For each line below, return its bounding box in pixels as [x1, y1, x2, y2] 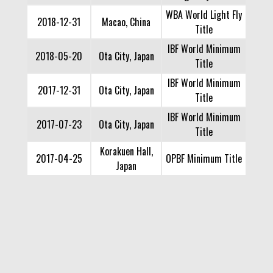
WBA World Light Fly [166, 7, 242, 23]
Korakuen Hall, [99, 144, 153, 159]
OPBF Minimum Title [166, 151, 242, 166]
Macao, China [102, 15, 151, 30]
